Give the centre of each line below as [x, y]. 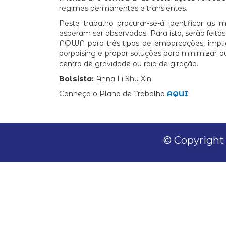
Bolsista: [77, 79]
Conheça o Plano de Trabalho [113, 94]
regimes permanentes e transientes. [123, 8]
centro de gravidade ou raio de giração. [129, 64]
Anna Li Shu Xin [124, 79]
